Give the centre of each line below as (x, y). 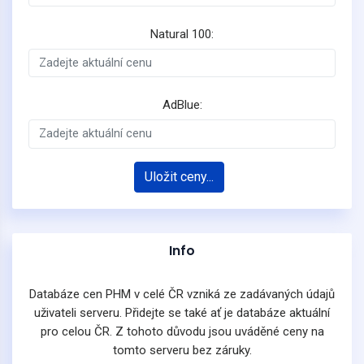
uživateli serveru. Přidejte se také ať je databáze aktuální (182, 312)
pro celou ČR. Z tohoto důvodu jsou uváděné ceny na (182, 331)
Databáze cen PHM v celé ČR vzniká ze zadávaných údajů (182, 294)
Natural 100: (182, 34)
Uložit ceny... (179, 176)
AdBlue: (182, 105)
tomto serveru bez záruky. (182, 350)
